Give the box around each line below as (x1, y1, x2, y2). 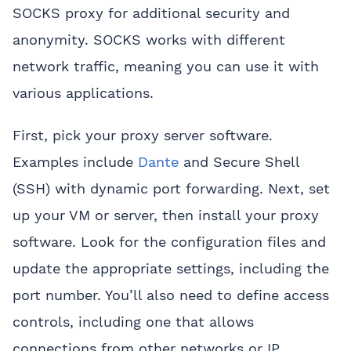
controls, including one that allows (13, 313, 254, 331)
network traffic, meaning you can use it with (13, 58, 319, 75)
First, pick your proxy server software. (13, 127, 273, 144)
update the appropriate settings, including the (13, 260, 329, 277)
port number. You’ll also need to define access (13, 287, 329, 304)
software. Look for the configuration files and (13, 233, 326, 251)
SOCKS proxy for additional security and (13, 5, 290, 22)
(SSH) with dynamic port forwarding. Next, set (13, 180, 330, 197)
